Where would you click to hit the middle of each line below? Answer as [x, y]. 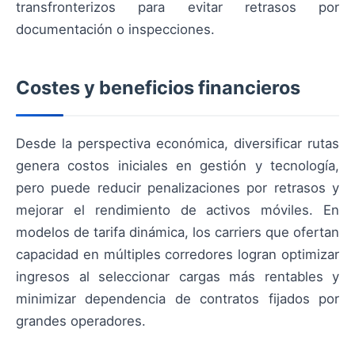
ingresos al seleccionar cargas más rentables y [177, 277]
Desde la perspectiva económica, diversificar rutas [177, 144]
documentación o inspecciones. [115, 30]
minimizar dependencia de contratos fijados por [177, 299]
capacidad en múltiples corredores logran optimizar [177, 255]
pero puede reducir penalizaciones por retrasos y [177, 188]
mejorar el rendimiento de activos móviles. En [177, 210]
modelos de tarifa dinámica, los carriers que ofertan [177, 233]
